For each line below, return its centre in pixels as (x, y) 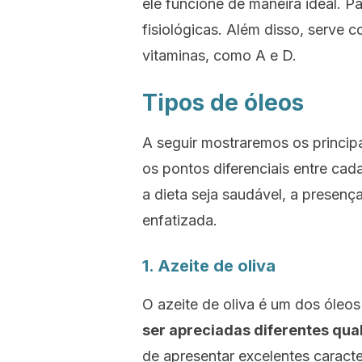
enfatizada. (180, 220)
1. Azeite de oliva (209, 266)
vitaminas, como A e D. (219, 55)
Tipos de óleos (223, 103)
